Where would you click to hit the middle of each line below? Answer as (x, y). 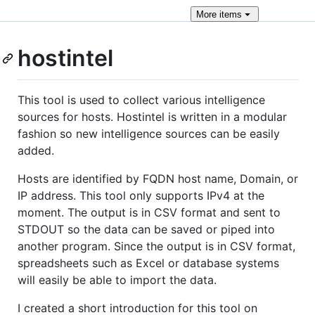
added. (36, 150)
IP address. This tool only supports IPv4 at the (141, 195)
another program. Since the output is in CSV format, (156, 246)
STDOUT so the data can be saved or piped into (146, 229)
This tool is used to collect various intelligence (141, 99)
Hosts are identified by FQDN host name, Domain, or (158, 178)
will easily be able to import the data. (117, 279)
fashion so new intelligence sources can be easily (149, 133)
